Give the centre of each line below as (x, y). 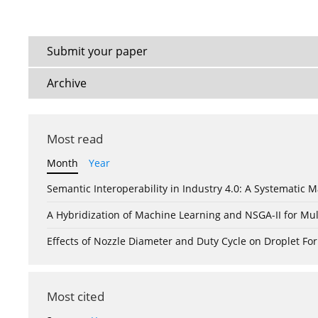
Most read (75, 139)
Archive (67, 83)
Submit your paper (97, 51)
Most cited (76, 297)
